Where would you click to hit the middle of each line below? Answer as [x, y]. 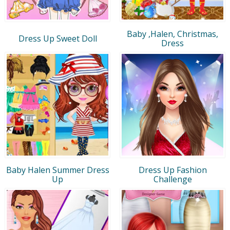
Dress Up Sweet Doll [57, 38]
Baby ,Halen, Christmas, [172, 34]
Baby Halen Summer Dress [57, 170]
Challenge [172, 179]
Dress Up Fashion [172, 170]
